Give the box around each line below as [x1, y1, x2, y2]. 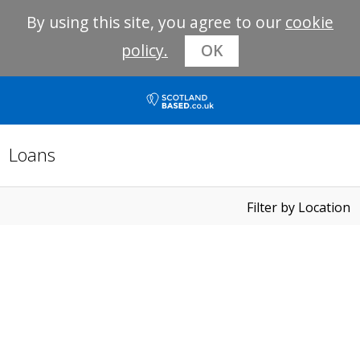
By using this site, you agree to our [27, 11, 285, 34]
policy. [121, 39, 168, 62]
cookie [285, 11, 333, 34]
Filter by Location [246, 198, 350, 216]
